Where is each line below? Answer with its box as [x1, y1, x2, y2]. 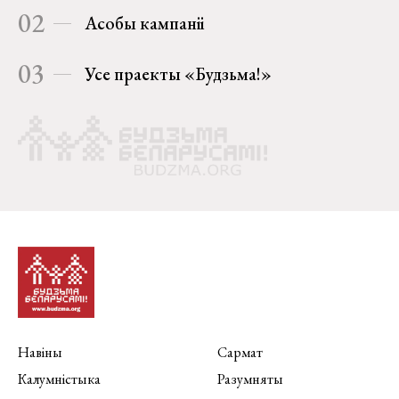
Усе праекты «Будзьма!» [85, 62, 272, 86]
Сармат [217, 343, 263, 362]
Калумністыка [18, 370, 101, 389]
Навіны [18, 343, 62, 362]
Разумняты [217, 370, 283, 389]
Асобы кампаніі [85, 12, 204, 36]
